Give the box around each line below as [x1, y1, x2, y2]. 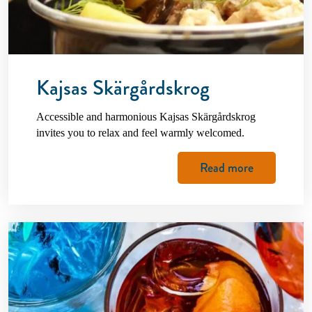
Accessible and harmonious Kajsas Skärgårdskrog [36, 110, 256, 123]
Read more [200, 158, 253, 177]
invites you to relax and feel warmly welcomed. [36, 126, 244, 139]
